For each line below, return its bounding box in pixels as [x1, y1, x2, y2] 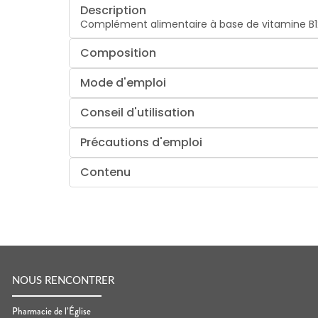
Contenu [80, 163, 131, 180]
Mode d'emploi [80, 74, 167, 91]
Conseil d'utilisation [80, 104, 195, 121]
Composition [80, 44, 157, 61]
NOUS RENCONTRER [12, 275, 114, 287]
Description [80, 1, 147, 18]
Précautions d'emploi [80, 133, 203, 150]
